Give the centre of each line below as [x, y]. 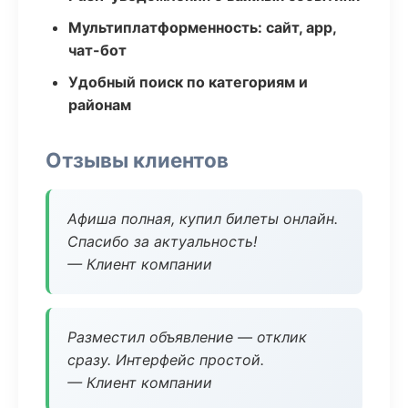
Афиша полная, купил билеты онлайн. [203, 219]
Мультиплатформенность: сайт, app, [202, 27]
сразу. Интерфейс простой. [166, 360]
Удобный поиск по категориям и [188, 82]
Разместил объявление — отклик [187, 337]
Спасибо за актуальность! [162, 241]
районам [100, 105]
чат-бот [97, 50]
